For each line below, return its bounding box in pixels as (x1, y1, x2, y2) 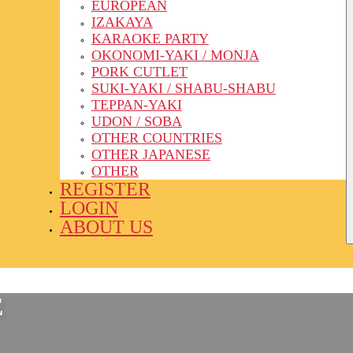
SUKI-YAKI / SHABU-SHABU (91, 80, 276, 96)
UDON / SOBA (91, 113, 182, 129)
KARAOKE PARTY (91, 30, 209, 46)
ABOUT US (59, 216, 153, 237)
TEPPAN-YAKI (91, 96, 182, 113)
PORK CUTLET (91, 63, 188, 80)
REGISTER (59, 178, 150, 199)
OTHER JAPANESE (91, 146, 210, 162)
